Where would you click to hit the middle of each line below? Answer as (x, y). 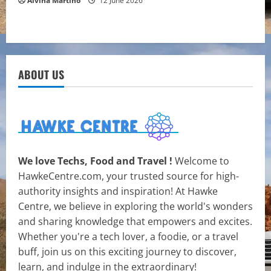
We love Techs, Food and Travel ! (96, 161)
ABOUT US (41, 75)
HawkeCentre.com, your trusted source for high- (129, 176)
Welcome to (202, 161)
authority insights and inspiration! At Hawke (118, 191)
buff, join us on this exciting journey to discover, (127, 252)
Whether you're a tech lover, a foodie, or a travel (128, 237)
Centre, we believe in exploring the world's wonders (135, 207)
